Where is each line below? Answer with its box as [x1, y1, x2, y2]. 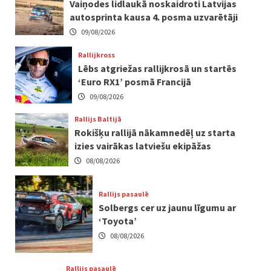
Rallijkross [78, 50, 116, 59]
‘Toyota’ [98, 214, 137, 227]
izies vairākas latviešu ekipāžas [74, 140, 211, 152]
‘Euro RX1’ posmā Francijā [78, 75, 192, 88]
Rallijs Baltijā [74, 114, 122, 124]
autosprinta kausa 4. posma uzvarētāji [70, 11, 238, 23]
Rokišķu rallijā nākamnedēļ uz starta [74, 126, 235, 139]
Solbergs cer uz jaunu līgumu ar [98, 201, 236, 214]
